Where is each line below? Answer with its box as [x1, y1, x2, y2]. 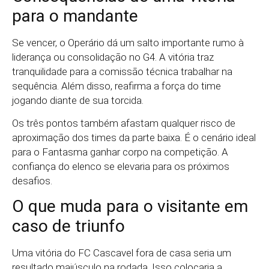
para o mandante [12, 5, 138, 26]
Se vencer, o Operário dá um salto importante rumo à [12, 36, 244, 49]
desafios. [12, 174, 52, 187]
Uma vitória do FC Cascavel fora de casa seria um [12, 247, 231, 259]
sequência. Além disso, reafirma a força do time [12, 79, 221, 92]
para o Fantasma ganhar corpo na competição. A [12, 145, 228, 158]
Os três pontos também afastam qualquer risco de [12, 116, 235, 129]
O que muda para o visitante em [12, 196, 248, 217]
